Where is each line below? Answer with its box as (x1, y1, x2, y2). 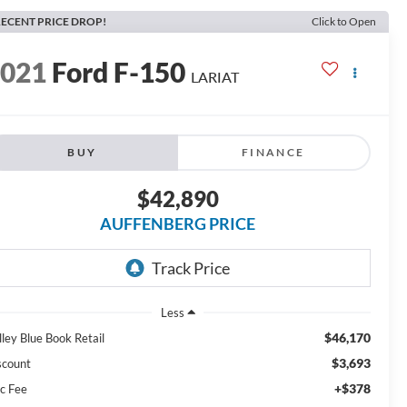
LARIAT (191, 68, 240, 86)
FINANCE (241, 145, 305, 160)
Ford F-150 (52, 55, 186, 89)
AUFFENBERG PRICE (100, 213, 255, 234)
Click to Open (312, 15, 376, 28)
